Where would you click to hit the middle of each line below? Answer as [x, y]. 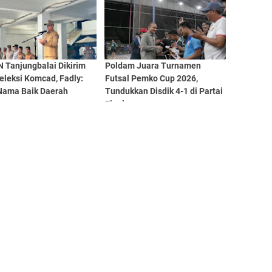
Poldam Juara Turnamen [153, 66]
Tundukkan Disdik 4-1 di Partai [164, 91]
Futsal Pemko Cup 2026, [151, 78]
